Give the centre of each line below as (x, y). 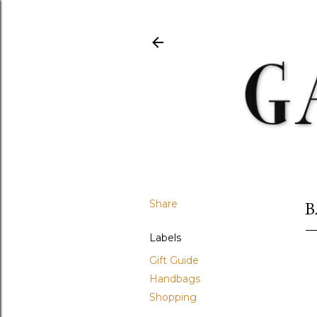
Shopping (173, 297)
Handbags (175, 278)
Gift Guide (174, 260)
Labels (165, 237)
